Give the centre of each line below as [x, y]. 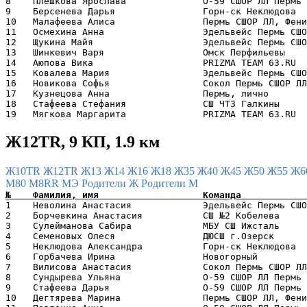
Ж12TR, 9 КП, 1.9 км [83, 142]
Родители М [170, 184]
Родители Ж [111, 184]
